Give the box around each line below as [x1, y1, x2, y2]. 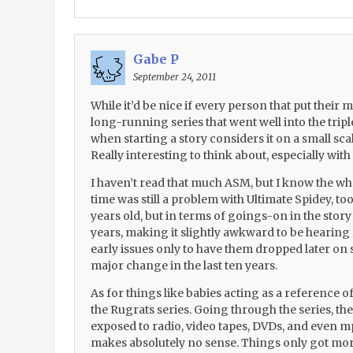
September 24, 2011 [132, 71, 216, 83]
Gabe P [132, 51, 179, 67]
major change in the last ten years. [90, 258, 277, 273]
